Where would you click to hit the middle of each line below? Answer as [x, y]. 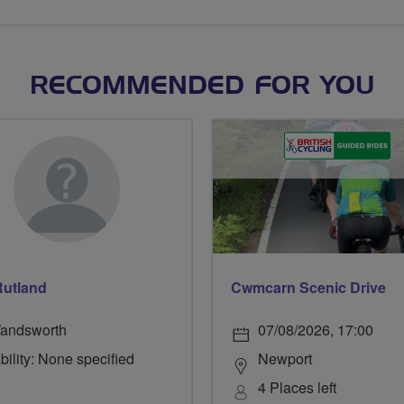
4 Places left [297, 388]
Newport [285, 359]
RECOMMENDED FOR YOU [202, 87]
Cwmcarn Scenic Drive [308, 288]
